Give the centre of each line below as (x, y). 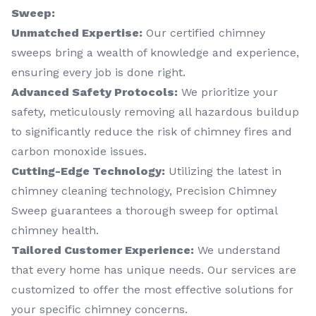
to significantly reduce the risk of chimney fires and (152, 132)
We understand (237, 250)
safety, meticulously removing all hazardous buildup (155, 112)
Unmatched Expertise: (77, 33)
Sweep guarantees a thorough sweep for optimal (144, 211)
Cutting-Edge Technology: (88, 171)
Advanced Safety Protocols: (95, 92)
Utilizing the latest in (223, 171)
